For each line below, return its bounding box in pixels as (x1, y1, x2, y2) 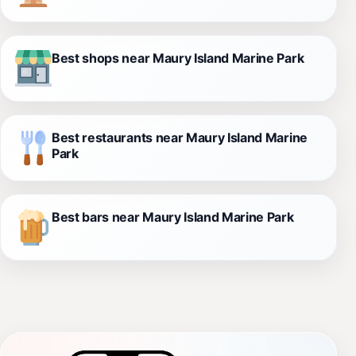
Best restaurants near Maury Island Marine (52, 129, 308, 145)
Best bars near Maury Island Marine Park (52, 208, 294, 225)
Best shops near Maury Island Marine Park (52, 49, 304, 66)
